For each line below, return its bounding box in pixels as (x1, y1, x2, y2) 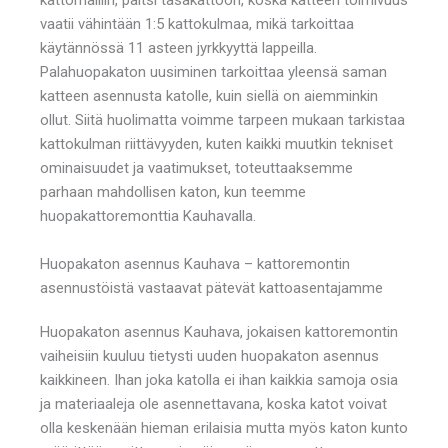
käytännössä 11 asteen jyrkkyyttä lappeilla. (40, 38, 317, 57)
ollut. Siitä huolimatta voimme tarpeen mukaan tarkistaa (40, 110, 405, 129)
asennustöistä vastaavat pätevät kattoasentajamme (40, 278, 383, 297)
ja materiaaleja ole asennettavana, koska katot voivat (40, 394, 387, 413)
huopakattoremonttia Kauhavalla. (40, 206, 256, 225)
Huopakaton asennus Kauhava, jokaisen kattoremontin (40, 322, 398, 341)
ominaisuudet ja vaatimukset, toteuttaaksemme (40, 158, 353, 177)
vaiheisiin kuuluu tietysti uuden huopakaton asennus (40, 346, 379, 365)
